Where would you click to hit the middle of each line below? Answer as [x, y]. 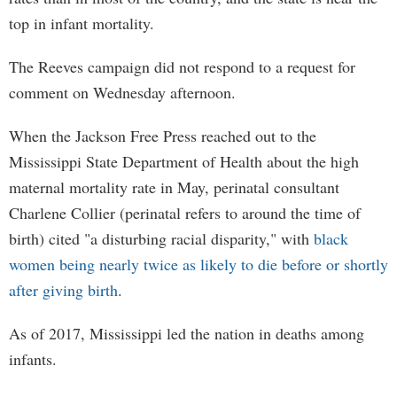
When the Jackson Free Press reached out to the [163, 136]
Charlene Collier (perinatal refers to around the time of [185, 213]
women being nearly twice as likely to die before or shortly [198, 264]
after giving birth [63, 290]
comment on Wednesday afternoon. [122, 92]
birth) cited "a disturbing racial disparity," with [161, 238]
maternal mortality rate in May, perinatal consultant [174, 187]
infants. [33, 359]
